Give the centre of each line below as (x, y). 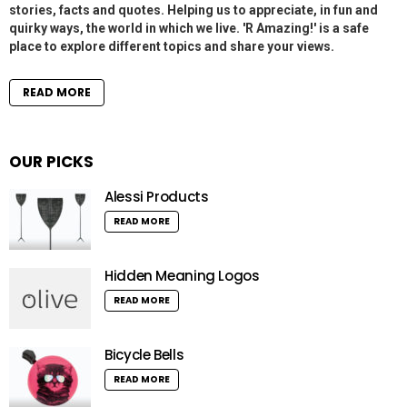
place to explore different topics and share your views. (172, 47)
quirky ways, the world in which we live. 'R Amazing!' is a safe (189, 29)
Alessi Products (157, 197)
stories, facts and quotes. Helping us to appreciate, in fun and (194, 10)
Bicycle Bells (144, 355)
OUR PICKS (51, 162)
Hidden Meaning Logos (182, 276)
